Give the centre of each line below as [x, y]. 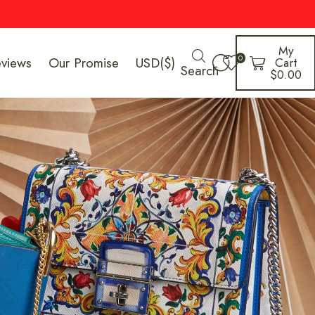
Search [200, 70]
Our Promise [84, 63]
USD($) [156, 63]
